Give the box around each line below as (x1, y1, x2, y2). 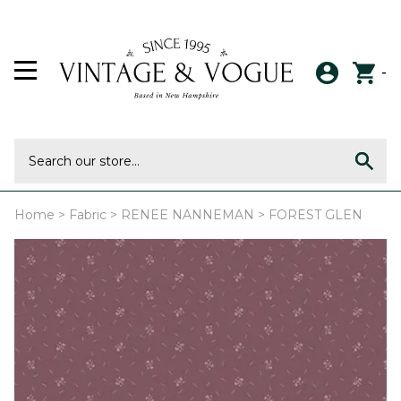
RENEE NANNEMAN (121, 207, 254, 224)
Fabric (69, 207, 107, 224)
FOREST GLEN (269, 207, 363, 224)
